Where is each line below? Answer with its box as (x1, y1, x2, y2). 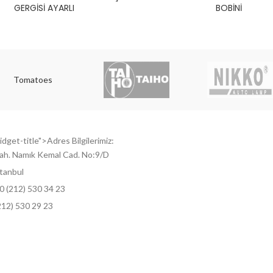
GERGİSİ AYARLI (14, 1, 74, 14)
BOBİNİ (216, 1, 242, 14)
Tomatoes (13, 74, 52, 85)
